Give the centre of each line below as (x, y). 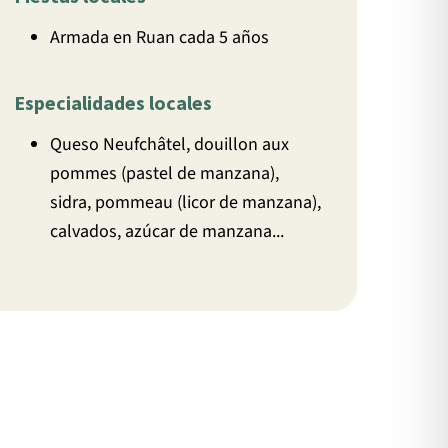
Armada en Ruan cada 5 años (160, 38)
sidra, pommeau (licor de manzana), (186, 203)
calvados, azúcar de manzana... (167, 232)
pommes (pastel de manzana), (165, 174)
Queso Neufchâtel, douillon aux (170, 145)
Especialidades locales (113, 103)
